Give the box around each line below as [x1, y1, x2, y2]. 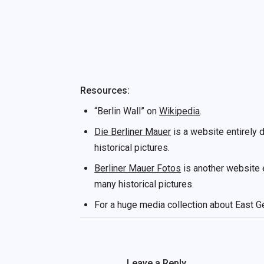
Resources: [80, 84, 130, 96]
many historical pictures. [94, 178, 194, 190]
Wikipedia [159, 105, 200, 117]
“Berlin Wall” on [94, 105, 160, 117]
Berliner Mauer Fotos [94, 162, 181, 174]
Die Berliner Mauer [94, 126, 171, 137]
